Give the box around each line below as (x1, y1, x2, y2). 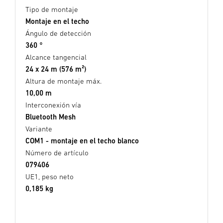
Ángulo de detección (25, 29, 91, 38)
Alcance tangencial (25, 53, 87, 62)
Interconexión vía (25, 101, 81, 110)
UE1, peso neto (25, 172, 74, 181)
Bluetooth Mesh (25, 112, 76, 121)
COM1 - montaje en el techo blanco (25, 136, 139, 145)
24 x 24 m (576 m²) (25, 65, 86, 74)
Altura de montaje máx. (25, 77, 102, 86)
